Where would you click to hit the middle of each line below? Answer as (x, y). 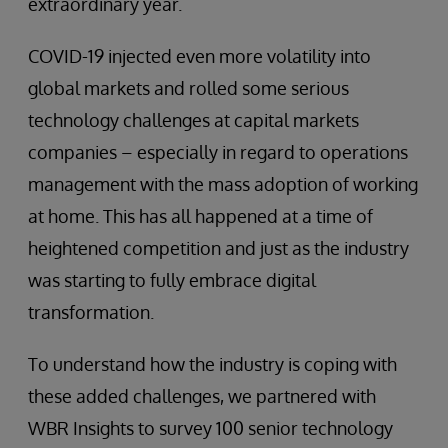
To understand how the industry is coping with (212, 364)
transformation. (91, 312)
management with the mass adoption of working (223, 184)
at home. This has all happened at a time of (200, 216)
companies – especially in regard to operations (218, 152)
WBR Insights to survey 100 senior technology (210, 428)
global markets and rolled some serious (188, 88)
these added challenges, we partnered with (202, 396)
